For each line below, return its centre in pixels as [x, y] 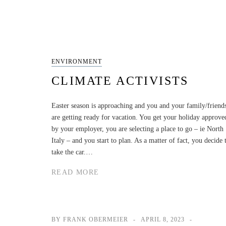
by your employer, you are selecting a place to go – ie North [137, 129]
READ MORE [75, 172]
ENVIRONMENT [77, 61]
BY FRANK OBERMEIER [90, 219]
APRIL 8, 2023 [163, 219]
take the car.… [72, 152]
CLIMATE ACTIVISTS [120, 80]
